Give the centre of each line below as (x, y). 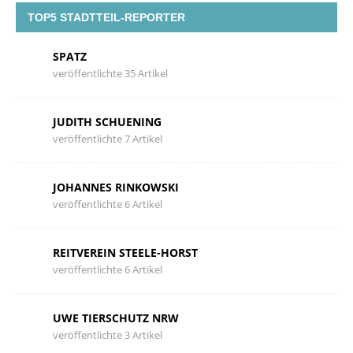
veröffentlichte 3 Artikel (108, 335)
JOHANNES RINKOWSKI (116, 188)
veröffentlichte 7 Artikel (108, 139)
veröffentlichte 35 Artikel (110, 74)
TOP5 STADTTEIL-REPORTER (106, 18)
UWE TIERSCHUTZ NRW (116, 318)
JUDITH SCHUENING (107, 122)
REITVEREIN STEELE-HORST (125, 253)
